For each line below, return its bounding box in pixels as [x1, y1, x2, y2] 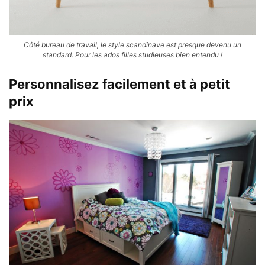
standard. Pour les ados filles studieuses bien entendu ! [43, 50, 222, 59]
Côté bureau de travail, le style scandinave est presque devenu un [24, 40, 241, 49]
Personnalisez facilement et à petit [9, 76, 230, 92]
